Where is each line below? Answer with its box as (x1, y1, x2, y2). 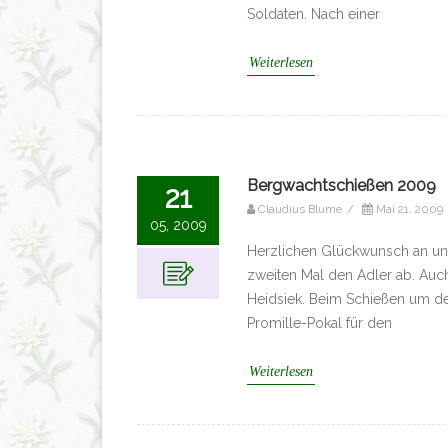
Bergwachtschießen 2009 (247, 176, 436, 195)
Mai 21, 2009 (376, 202, 443, 216)
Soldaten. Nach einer (247, 6, 380, 22)
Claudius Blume (258, 202, 342, 216)
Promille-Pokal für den (247, 315, 392, 331)
